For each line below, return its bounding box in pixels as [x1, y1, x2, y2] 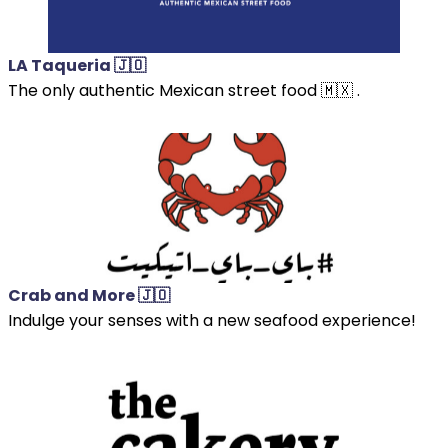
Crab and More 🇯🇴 [8, 283, 170, 307]
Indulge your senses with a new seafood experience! [8, 308, 416, 332]
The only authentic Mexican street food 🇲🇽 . [8, 78, 360, 102]
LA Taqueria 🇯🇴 [8, 53, 146, 77]
